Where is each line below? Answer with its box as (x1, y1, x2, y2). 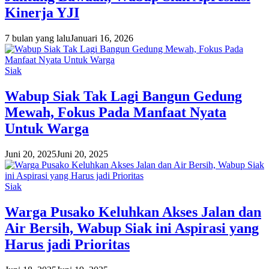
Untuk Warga (5, 121, 89, 137)
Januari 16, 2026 (70, 33, 133, 44)
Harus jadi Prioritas (5, 237, 130, 253)
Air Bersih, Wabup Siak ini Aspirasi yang (5, 220, 259, 237)
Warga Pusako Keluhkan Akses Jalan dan (5, 204, 261, 220)
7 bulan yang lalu (5, 33, 70, 44)
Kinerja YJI (5, 5, 79, 21)
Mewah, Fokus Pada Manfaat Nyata (5, 104, 226, 121)
